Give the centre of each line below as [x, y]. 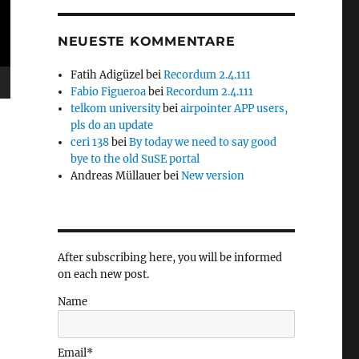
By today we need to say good [203, 142]
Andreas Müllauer [116, 176]
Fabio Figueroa [109, 92]
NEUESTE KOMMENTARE [146, 41]
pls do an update [112, 125]
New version [213, 176]
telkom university [116, 109]
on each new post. [103, 274]
